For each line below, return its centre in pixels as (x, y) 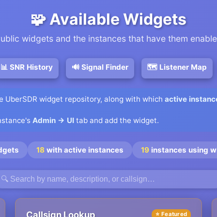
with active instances (84, 150)
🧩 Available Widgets (108, 19)
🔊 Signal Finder (100, 67)
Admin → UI (53, 120)
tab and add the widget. (116, 120)
